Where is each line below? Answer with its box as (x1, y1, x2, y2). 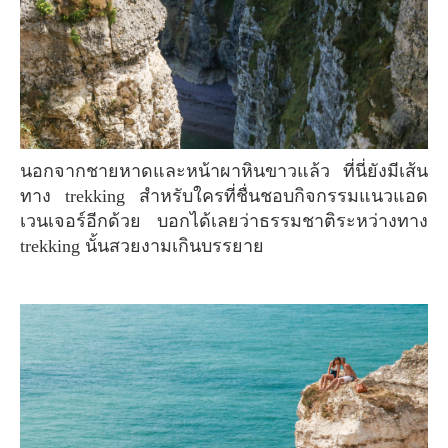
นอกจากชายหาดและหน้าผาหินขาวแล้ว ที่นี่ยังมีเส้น (20, 160, 32, 181)
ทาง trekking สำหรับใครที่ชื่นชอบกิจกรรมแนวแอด (20, 185, 428, 206)
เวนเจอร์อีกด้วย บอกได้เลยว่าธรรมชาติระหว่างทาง (20, 210, 428, 231)
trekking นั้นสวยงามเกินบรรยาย (20, 235, 264, 256)
